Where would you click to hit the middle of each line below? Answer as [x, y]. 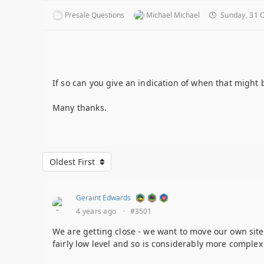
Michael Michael [173, 15]
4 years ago [96, 212]
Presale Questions [95, 15]
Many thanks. [80, 107]
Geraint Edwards [103, 198]
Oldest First [73, 162]
